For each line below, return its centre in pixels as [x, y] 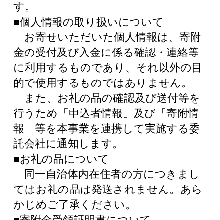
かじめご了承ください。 [75, 205]
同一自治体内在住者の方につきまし [107, 174]
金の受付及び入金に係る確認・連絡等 [106, 52]
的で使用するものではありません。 [103, 83]
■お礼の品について [61, 159]
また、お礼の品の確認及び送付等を [107, 98]
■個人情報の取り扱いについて [88, 22]
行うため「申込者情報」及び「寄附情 [106, 113]
